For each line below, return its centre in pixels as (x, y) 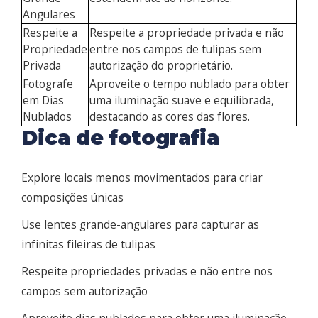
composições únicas (72, 198)
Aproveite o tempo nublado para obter (190, 84)
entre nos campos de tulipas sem (175, 49)
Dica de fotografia (120, 138)
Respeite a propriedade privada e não (187, 33)
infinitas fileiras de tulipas (88, 245)
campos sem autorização (84, 291)
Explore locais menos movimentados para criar (142, 178)
